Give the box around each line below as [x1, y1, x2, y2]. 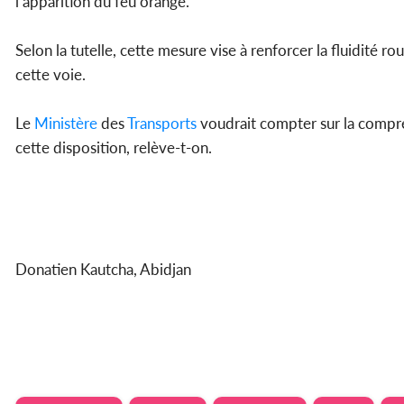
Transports [127, 114, 197, 133]
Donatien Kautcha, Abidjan [15, 260, 195, 280]
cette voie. [15, 65, 89, 85]
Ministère [34, 114, 97, 133]
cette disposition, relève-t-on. [15, 138, 212, 158]
